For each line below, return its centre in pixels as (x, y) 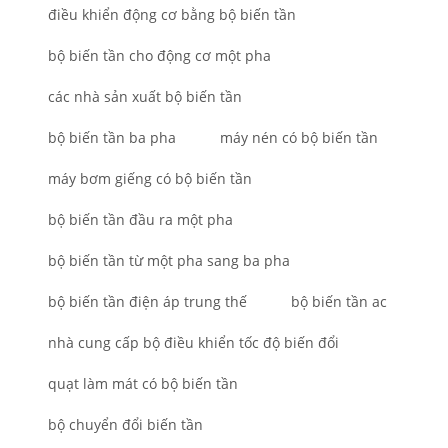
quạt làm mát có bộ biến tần (143, 384)
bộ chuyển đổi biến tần (125, 425)
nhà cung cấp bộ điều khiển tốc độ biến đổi (193, 343)
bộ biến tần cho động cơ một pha (159, 56)
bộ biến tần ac (339, 302)
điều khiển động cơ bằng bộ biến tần (172, 15)
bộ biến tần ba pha (112, 138)
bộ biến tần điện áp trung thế (147, 302)
